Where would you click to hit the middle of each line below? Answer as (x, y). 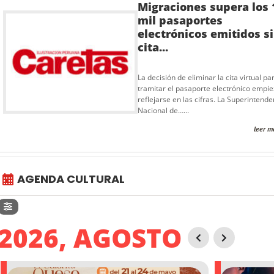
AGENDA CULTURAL (71, 179)
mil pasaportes (180, 20)
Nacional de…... (163, 110)
